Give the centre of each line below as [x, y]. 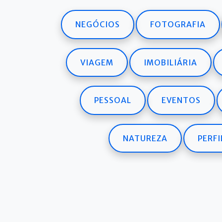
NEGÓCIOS [98, 25]
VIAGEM [97, 62]
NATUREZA [145, 138]
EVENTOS [181, 100]
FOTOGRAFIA [178, 25]
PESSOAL [113, 100]
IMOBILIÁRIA [170, 62]
